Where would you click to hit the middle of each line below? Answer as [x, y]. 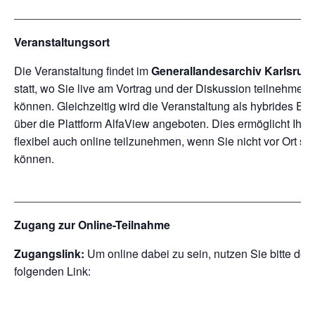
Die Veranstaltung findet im [83, 71]
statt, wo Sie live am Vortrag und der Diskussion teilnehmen [162, 89]
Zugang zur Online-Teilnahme [92, 225]
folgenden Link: [52, 271]
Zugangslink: [51, 254]
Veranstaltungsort [62, 42]
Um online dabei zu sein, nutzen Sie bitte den [200, 254]
